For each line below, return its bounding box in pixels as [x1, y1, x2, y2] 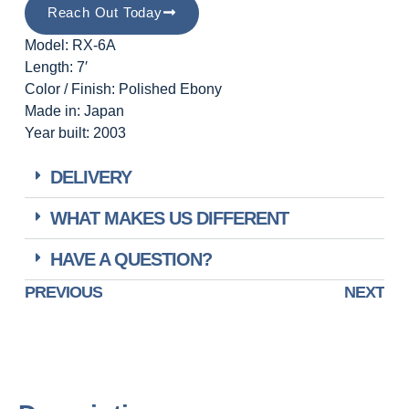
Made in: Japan [24, 102, 124, 119]
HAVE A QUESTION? [49, 249, 212, 270]
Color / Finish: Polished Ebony [24, 80, 222, 97]
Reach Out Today [47, 4, 163, 20]
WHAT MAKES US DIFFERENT [49, 208, 288, 229]
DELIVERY [49, 167, 131, 188]
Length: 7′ [24, 58, 88, 75]
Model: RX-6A [24, 37, 116, 53]
